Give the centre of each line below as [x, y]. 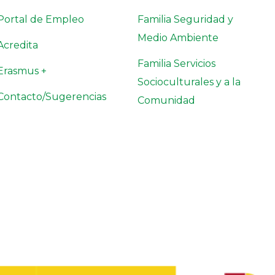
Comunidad [166, 100]
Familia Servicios [176, 64]
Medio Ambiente [178, 38]
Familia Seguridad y [185, 19]
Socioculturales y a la [189, 82]
